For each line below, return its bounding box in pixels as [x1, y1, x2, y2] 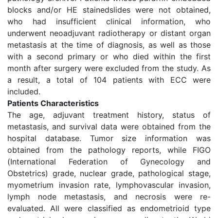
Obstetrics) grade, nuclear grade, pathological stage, [7, 168, 211, 178]
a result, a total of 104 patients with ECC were [7, 75, 211, 85]
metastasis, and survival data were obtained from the [7, 122, 211, 131]
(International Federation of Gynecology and [7, 157, 211, 166]
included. [7, 87, 40, 96]
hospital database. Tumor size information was [7, 133, 211, 143]
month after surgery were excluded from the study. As [7, 63, 211, 73]
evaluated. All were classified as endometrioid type [7, 203, 211, 213]
